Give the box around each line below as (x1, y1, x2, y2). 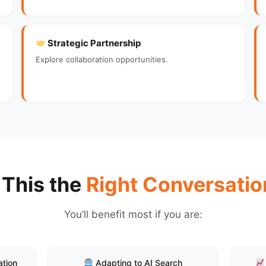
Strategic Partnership (46, 37, 141, 49)
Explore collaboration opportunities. (36, 55, 168, 64)
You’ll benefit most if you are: (64, 208, 202, 220)
